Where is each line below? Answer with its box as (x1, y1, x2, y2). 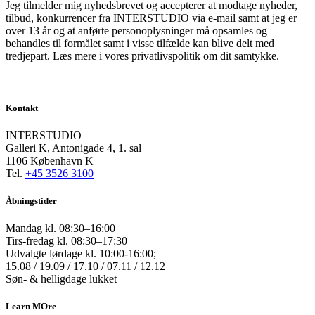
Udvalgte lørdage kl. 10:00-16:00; (6, 247, 156, 260)
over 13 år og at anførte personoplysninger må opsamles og (6, 25, 267, 37)
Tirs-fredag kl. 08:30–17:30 (6, 235, 127, 247)
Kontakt (6, 102, 38, 113)
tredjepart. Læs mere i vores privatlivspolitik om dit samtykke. (6, 50, 279, 63)
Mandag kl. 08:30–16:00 (6, 222, 115, 235)
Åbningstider (6, 195, 57, 206)
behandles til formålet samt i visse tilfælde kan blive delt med (6, 37, 274, 50)
